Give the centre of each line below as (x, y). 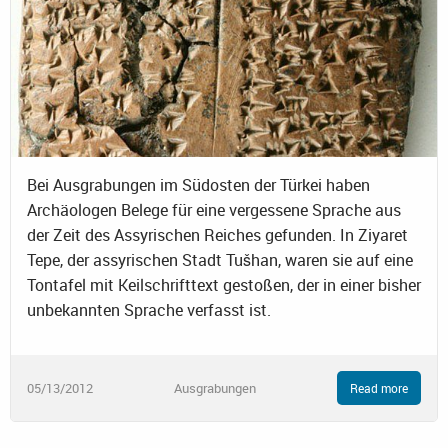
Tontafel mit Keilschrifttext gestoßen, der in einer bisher (224, 285)
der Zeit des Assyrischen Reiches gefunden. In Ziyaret (217, 235)
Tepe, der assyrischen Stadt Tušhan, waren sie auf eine (220, 260)
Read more (379, 388)
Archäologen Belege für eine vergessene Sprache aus (214, 210)
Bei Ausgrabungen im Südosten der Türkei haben (198, 185)
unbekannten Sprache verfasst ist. (149, 310)
